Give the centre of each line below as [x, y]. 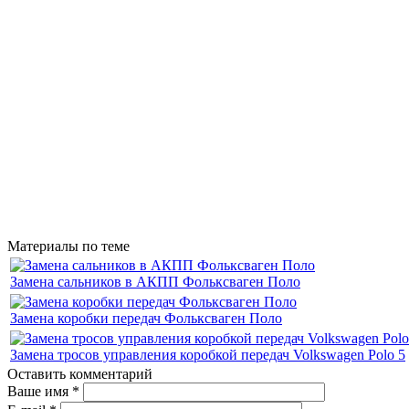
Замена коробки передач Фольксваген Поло [146, 318]
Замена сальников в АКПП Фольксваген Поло [155, 281]
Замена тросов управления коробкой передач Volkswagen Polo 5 [208, 354]
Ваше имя [40, 391]
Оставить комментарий [80, 373]
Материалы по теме [68, 246]
